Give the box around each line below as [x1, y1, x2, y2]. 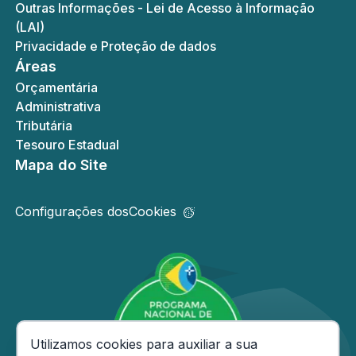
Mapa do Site [14, 157, 107, 173]
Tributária [14, 118, 72, 133]
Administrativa [14, 99, 101, 114]
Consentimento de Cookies [176, 335, 338, 351]
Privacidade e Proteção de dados [14, 38, 216, 54]
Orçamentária [14, 79, 98, 95]
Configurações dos [14, 203, 129, 219]
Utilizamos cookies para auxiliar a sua [30, 336, 258, 352]
